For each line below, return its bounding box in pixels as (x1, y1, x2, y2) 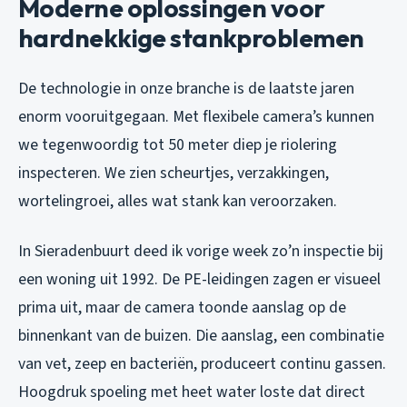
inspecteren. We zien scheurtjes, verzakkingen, (18, 162, 329, 185)
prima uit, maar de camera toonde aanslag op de (18, 296, 346, 320)
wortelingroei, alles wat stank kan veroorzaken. (18, 190, 337, 213)
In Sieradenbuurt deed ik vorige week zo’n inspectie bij (18, 240, 383, 263)
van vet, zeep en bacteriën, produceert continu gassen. (18, 352, 386, 376)
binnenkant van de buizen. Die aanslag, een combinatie (18, 324, 384, 348)
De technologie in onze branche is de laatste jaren (18, 77, 354, 101)
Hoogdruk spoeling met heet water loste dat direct (18, 381, 365, 404)
